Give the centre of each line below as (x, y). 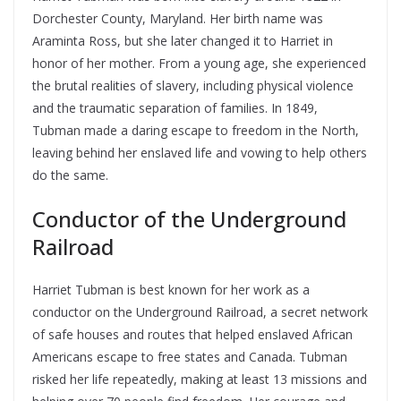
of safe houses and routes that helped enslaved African (192, 334)
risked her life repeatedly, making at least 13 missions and (200, 379)
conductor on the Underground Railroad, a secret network (200, 312)
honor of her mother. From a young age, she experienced (199, 63)
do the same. (70, 175)
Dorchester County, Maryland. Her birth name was (178, 18)
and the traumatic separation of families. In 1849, (175, 108)
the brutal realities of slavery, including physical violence (193, 85)
